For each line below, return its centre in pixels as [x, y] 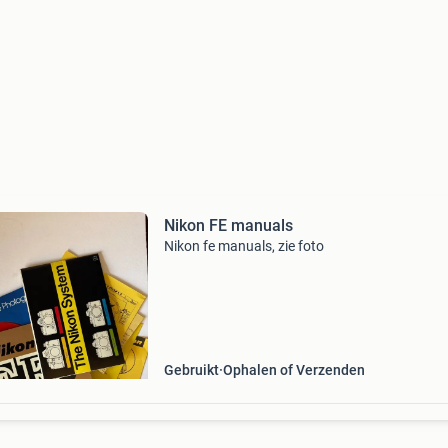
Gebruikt [191, 370]
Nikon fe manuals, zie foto [243, 246]
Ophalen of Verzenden [293, 370]
